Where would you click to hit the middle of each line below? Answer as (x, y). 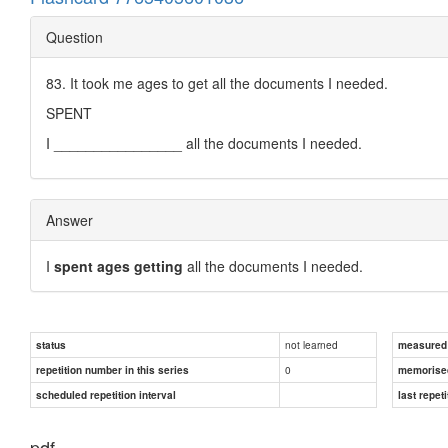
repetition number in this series (112, 369)
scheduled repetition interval (106, 394)
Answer (69, 219)
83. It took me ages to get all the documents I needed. (217, 82)
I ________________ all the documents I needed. (204, 142)
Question (74, 36)
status (51, 344)
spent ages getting (118, 265)
